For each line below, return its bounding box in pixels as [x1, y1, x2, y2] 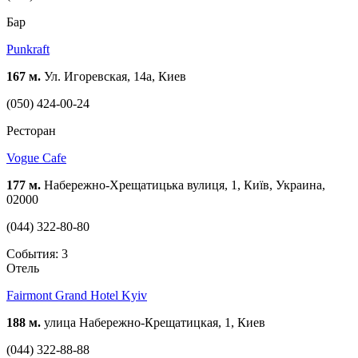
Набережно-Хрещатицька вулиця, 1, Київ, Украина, [41, 177, 325, 192]
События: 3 [6, 246, 68, 261]
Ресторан [6, 123, 56, 137]
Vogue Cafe [6, 150, 66, 165]
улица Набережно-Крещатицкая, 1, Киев [41, 315, 265, 329]
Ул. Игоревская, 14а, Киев [41, 69, 186, 83]
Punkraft [6, 42, 50, 56]
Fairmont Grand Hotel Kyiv [6, 288, 147, 302]
